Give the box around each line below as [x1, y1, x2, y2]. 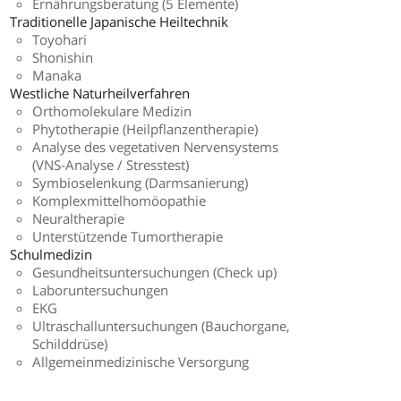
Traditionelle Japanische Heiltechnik [10, 13, 228, 31]
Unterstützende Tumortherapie [32, 227, 223, 246]
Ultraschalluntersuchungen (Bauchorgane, [32, 317, 290, 336]
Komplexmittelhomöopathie [32, 192, 206, 210]
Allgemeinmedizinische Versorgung [32, 353, 249, 371]
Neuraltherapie [32, 209, 124, 228]
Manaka [32, 66, 81, 85]
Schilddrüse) [32, 335, 107, 354]
